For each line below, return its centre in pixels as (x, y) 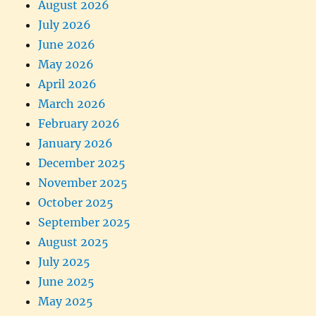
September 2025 (85, 222)
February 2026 (79, 123)
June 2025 (67, 281)
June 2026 (67, 44)
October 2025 (76, 202)
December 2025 (82, 163)
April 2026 (68, 84)
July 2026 (65, 24)
